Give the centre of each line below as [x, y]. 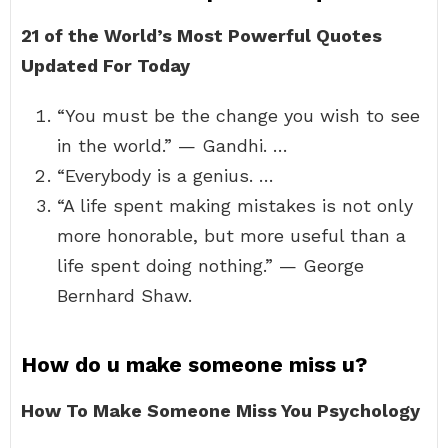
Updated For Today [105, 65]
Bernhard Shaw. [124, 295]
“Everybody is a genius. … [165, 175]
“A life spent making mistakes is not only [235, 205]
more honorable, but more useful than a [231, 235]
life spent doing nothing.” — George [210, 265]
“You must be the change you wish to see [238, 115]
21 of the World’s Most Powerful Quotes [201, 35]
